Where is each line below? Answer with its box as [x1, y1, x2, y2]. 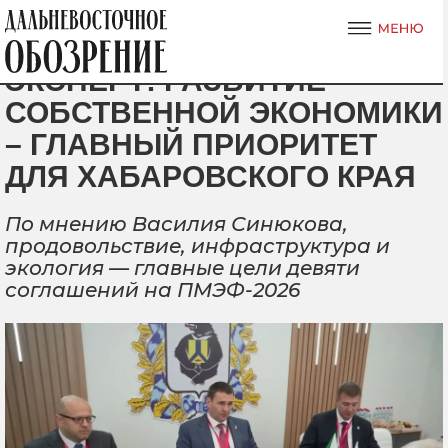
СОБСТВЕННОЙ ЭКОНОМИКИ [5, 96, 443, 129]
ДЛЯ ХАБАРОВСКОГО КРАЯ [5, 160, 416, 193]
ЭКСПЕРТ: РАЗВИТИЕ [5, 64, 326, 97]
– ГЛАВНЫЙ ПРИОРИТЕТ [5, 128, 377, 161]
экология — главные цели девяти [5, 256, 360, 280]
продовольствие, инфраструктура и [5, 234, 390, 258]
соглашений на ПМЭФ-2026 [5, 278, 300, 302]
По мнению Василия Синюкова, [5, 212, 348, 236]
